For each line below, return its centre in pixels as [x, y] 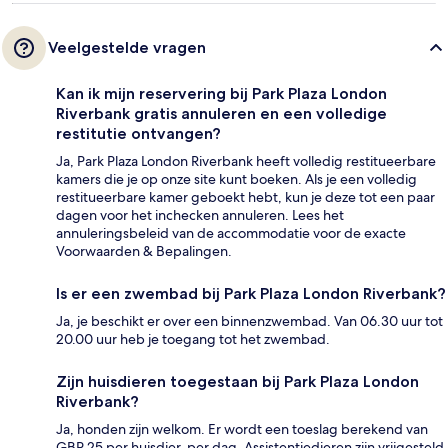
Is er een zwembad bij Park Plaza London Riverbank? [251, 293]
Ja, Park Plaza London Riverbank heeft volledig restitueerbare [246, 160]
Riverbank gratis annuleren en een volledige [221, 113]
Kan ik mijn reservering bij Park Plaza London [221, 93]
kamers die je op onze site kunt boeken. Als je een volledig [236, 178]
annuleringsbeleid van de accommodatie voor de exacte [231, 232]
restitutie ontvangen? [138, 133]
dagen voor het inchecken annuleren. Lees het [200, 214]
